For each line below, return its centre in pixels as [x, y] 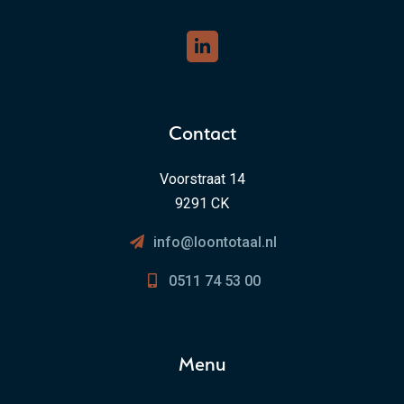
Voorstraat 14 [202, 179]
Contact [202, 132]
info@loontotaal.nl [215, 242]
